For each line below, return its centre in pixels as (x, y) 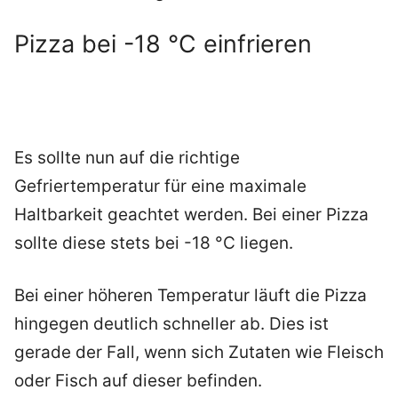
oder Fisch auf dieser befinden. (138, 380)
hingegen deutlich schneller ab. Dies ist (171, 323)
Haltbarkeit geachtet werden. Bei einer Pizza (191, 215)
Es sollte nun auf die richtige (127, 158)
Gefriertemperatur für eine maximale (160, 187)
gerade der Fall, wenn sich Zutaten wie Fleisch (199, 352)
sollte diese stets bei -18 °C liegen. (154, 243)
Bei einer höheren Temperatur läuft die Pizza (191, 295)
